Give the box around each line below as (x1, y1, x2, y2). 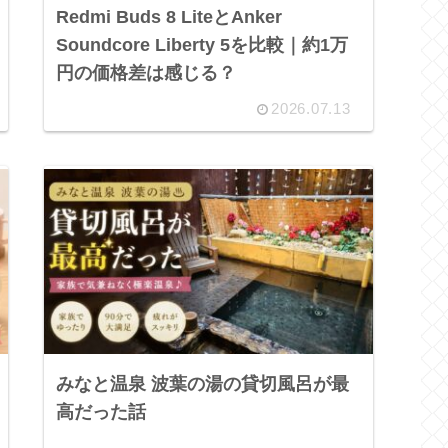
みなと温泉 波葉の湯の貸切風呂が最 (56, 373, 350, 394)
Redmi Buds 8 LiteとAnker (56, 7, 283, 28)
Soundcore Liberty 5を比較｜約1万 (56, 35, 349, 56)
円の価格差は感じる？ (56, 63, 237, 84)
